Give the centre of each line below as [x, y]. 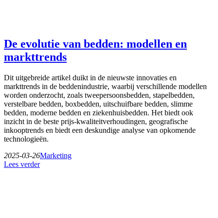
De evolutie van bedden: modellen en [95, 44]
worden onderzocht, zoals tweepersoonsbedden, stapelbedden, [99, 95]
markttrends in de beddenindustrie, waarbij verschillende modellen [105, 86]
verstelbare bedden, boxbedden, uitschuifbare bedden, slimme [98, 104]
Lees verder [22, 164]
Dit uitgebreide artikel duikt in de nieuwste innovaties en [90, 77]
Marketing [56, 155]
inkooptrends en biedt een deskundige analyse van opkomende [100, 130]
